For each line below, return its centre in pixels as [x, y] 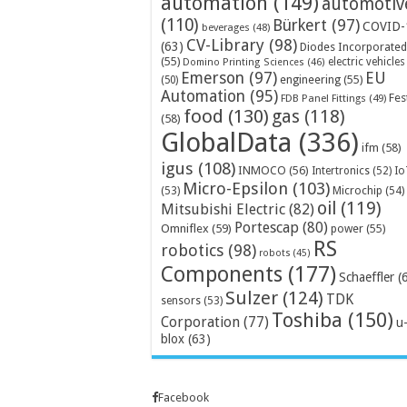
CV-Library [225, 45]
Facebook [184, 397]
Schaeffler [367, 277]
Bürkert [300, 25]
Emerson [213, 77]
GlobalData [226, 142]
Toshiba [307, 320]
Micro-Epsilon [235, 188]
